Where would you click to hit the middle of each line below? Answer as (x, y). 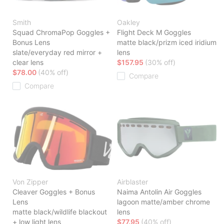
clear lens (28, 62)
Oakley (128, 22)
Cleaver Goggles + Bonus (54, 192)
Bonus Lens (31, 42)
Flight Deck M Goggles (154, 32)
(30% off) (160, 62)
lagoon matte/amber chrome (163, 202)
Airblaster (132, 182)
